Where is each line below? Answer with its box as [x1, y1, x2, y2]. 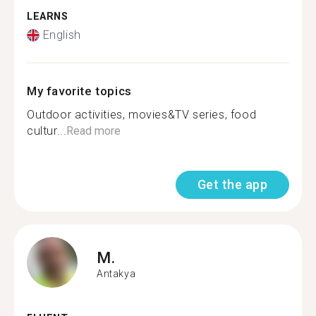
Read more [66, 124, 121, 138]
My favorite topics [27, 84, 132, 98]
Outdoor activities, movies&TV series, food [27, 108, 257, 121]
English [42, 28, 81, 42]
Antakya [97, 267, 136, 279]
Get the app [197, 177, 267, 192]
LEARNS [27, 10, 68, 23]
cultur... [27, 124, 67, 138]
